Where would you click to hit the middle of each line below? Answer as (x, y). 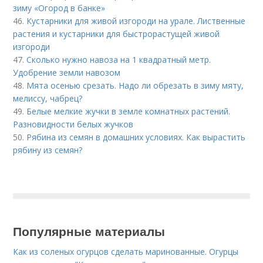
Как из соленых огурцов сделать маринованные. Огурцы (126, 251)
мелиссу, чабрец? (48, 98)
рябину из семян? (48, 150)
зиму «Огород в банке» (59, 8)
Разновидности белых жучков (73, 124)
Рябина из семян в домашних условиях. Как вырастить (136, 137)
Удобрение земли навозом (67, 72)
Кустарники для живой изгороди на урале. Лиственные (136, 21)
